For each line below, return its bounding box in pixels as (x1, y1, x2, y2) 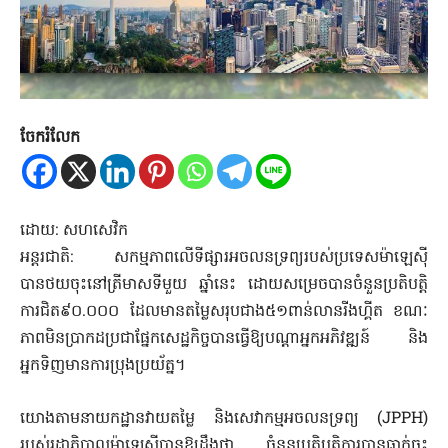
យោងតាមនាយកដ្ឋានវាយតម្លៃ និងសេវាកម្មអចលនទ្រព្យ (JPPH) (20, 407, 428, 432)
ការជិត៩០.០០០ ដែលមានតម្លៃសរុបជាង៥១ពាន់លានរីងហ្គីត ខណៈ (20, 300, 428, 325)
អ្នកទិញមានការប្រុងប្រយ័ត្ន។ (20, 354, 186, 379)
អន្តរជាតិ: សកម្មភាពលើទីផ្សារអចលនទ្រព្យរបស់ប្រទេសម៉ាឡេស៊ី (20, 246, 428, 271)
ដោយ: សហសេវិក (20, 219, 128, 244)
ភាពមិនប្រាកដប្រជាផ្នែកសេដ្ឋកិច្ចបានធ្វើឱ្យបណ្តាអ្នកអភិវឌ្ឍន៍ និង (20, 327, 428, 352)
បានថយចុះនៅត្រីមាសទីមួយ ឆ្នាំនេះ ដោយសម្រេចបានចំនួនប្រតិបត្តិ (20, 273, 428, 298)
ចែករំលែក (20, 126, 80, 151)
